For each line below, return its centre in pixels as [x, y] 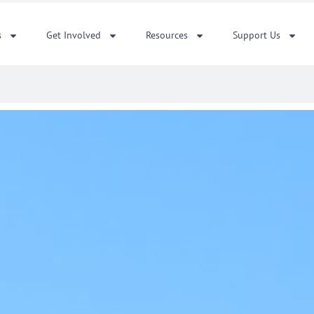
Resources [167, 35]
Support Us [257, 35]
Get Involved [74, 35]
